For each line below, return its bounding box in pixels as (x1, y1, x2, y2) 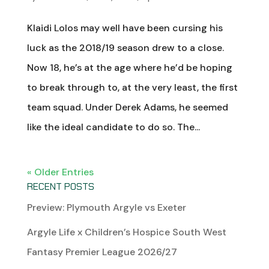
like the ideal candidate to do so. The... (26, 120, 200, 133)
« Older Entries (26, 165, 94, 178)
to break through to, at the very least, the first (26, 80, 238, 94)
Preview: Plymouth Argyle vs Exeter (26, 201, 186, 214)
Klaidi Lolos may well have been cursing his (26, 21, 223, 34)
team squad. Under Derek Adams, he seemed (26, 100, 228, 113)
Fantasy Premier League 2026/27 (26, 245, 177, 258)
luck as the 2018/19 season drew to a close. (26, 41, 224, 54)
